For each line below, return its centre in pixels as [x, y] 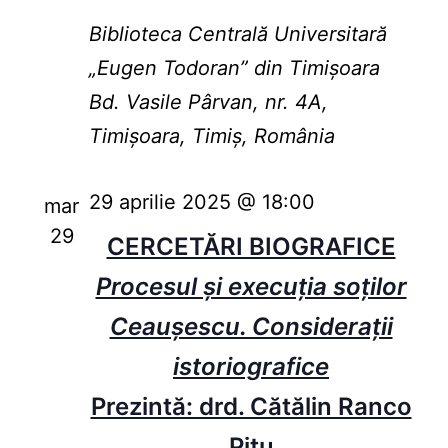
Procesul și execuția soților [251, 287]
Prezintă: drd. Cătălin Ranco [251, 407]
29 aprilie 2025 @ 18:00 [201, 202]
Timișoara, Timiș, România [211, 136]
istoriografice [251, 367]
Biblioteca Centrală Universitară [237, 34]
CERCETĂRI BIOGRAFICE [251, 247]
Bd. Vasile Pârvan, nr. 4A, [208, 102]
